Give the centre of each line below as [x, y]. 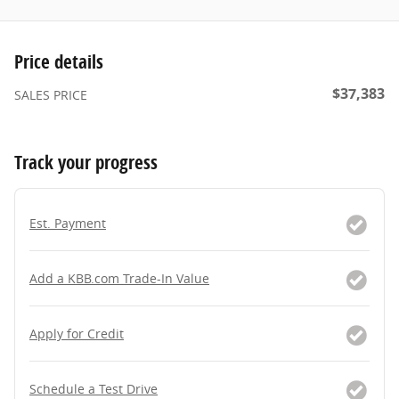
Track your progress [86, 162]
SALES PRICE [51, 94]
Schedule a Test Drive [94, 388]
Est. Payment [68, 223]
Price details [59, 61]
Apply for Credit [77, 333]
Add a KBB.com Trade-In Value [119, 278]
